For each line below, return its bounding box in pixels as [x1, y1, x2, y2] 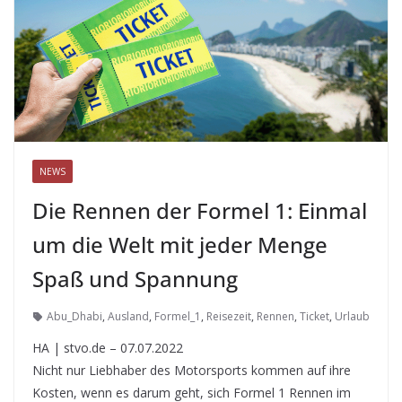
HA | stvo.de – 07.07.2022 [32, 339, 183, 357]
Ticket [300, 309, 329, 325]
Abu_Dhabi [47, 309, 102, 325]
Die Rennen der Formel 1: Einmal [32, 196, 367, 226]
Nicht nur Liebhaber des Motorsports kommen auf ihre [32, 362, 351, 380]
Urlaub [335, 309, 370, 325]
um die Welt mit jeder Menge [32, 230, 328, 260]
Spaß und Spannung [32, 264, 238, 294]
